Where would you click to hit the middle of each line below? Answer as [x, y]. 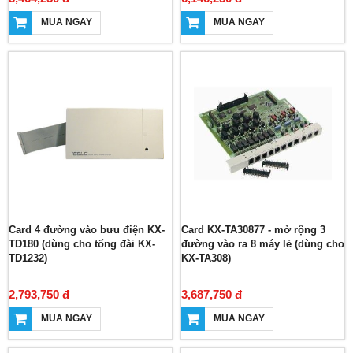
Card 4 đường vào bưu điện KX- [87, 230]
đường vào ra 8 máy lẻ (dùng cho [263, 244]
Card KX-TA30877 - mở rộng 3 [253, 230]
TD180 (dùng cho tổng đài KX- [82, 244]
